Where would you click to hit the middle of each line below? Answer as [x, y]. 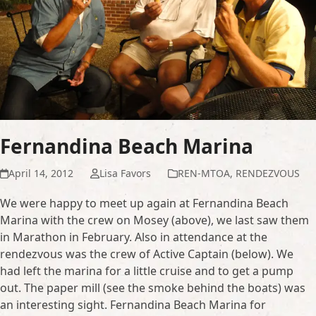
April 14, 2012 [41, 173]
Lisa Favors [125, 173]
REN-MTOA [203, 173]
